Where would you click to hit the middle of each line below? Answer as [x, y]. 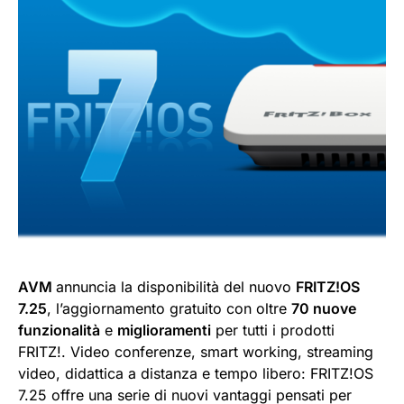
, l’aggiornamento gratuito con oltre [169, 308]
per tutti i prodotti [273, 330]
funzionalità [59, 330]
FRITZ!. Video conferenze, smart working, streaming [196, 351]
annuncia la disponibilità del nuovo [176, 286]
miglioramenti [164, 330]
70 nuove [324, 308]
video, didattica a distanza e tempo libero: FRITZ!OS [196, 373]
